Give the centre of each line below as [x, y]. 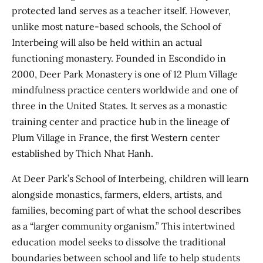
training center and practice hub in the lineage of [120, 122]
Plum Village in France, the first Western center [116, 138]
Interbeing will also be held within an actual [107, 43]
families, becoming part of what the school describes [126, 210]
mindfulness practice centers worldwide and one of [125, 90]
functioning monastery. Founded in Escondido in [119, 58]
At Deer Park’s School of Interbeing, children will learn [130, 179]
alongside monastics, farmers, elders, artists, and [117, 195]
